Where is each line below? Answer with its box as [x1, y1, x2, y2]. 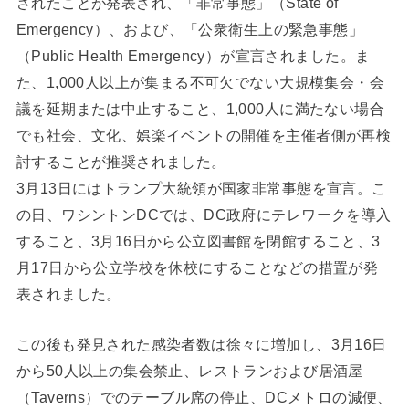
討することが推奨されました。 [16, 152, 226, 170]
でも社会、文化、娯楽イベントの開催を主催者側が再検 [16, 126, 392, 143]
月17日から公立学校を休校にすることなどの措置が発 [16, 258, 379, 276]
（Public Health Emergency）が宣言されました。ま [16, 47, 371, 64]
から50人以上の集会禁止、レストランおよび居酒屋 [16, 362, 363, 380]
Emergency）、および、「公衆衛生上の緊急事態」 [16, 20, 364, 37]
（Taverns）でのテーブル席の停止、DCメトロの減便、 [16, 389, 393, 406]
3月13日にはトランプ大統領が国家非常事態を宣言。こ [16, 179, 387, 196]
